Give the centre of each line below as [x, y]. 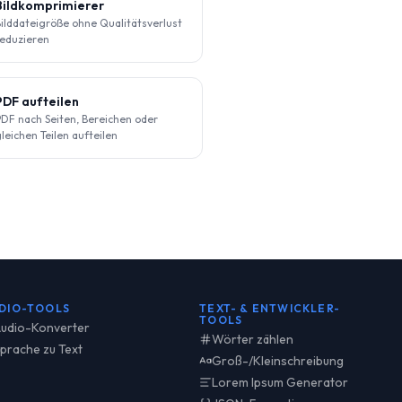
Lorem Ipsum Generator [280, 382]
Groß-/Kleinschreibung [278, 360]
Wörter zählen [253, 339]
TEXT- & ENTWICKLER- [270, 308]
